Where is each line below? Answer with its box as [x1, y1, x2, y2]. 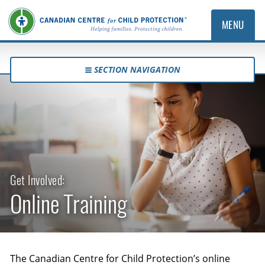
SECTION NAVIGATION [94, 64, 181, 75]
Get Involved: [10, 172, 65, 189]
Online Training [10, 188, 128, 221]
